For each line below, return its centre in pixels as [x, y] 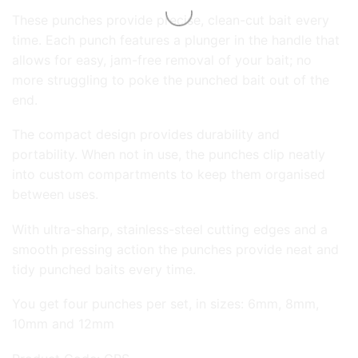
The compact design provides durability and [146, 135]
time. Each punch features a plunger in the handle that [176, 40]
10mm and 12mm [63, 324]
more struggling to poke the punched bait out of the [171, 80]
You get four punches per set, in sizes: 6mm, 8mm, [165, 304]
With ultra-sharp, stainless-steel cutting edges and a [170, 229]
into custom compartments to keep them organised [169, 175]
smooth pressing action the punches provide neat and [175, 249]
